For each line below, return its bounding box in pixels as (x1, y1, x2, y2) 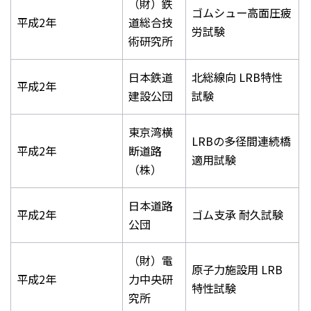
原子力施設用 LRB (192, 260, 283, 278)
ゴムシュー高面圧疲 (192, 3, 292, 21)
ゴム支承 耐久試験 (192, 205, 283, 223)
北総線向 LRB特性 (192, 68, 283, 85)
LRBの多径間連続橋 (192, 132, 291, 149)
